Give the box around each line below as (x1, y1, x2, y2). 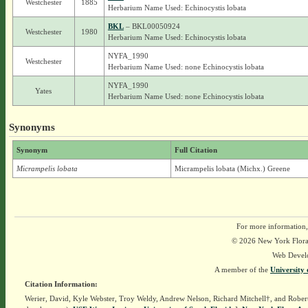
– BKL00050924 (123, 22, 180, 30)
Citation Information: (24, 280, 98, 288)
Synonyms (8, 121, 55, 133)
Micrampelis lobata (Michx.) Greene (174, 164, 290, 173)
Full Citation (174, 146, 217, 154)
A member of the (214, 265, 270, 274)
